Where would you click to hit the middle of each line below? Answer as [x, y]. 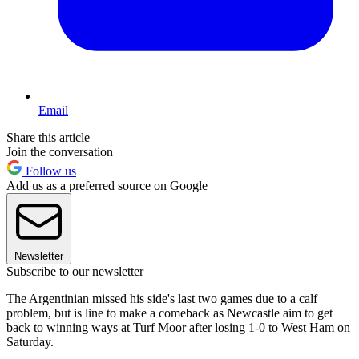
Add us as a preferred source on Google [107, 186]
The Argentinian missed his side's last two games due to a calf [162, 299]
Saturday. [30, 342]
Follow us [49, 171]
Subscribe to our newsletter [75, 272]
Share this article [48, 138]
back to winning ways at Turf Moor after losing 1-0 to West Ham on [178, 328]
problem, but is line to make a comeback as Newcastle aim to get [169, 313]
